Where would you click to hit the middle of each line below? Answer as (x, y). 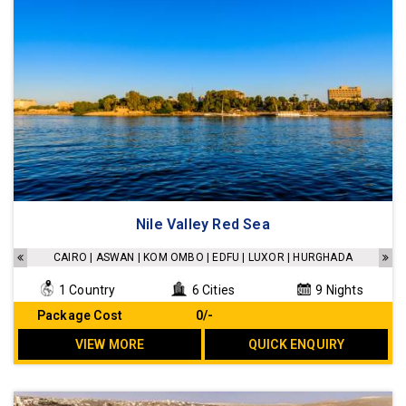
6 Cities (212, 290)
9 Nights (338, 290)
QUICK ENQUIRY (296, 344)
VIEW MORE (110, 344)
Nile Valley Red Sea (203, 224)
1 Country (86, 290)
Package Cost (80, 315)
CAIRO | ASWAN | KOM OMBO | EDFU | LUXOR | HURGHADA (203, 257)
